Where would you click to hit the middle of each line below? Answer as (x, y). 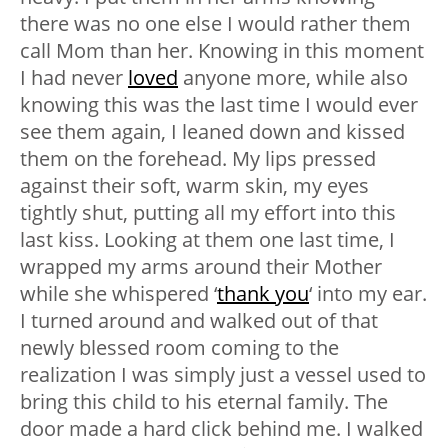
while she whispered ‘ (118, 294)
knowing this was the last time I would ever (219, 105)
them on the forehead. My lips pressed (198, 159)
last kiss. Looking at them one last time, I (207, 240)
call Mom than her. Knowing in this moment (222, 51)
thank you (263, 294)
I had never (74, 78)
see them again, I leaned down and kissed (212, 132)
